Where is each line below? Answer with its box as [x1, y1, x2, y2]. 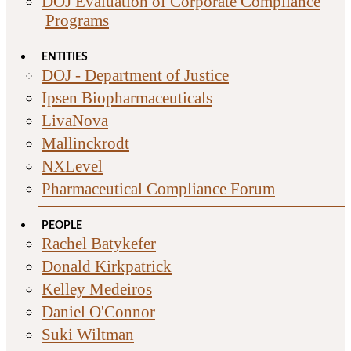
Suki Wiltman [42, 325, 134, 344]
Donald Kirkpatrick [42, 257, 172, 276]
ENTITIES [42, 52, 88, 63]
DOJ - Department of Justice [42, 66, 229, 85]
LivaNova [42, 111, 108, 130]
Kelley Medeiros [42, 280, 152, 299]
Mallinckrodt [42, 134, 129, 153]
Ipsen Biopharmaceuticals [42, 89, 212, 107]
